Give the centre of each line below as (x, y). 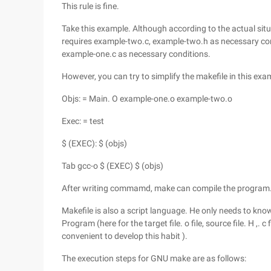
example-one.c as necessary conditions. (136, 54)
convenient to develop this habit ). (125, 236)
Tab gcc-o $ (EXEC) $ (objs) (113, 166)
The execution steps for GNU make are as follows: (154, 258)
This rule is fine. (90, 6)
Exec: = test (83, 121)
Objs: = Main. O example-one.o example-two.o (147, 99)
